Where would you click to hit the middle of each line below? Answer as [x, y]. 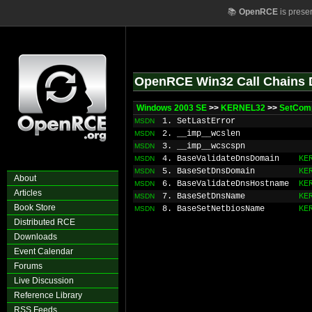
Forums [28, 266]
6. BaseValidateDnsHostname [226, 184]
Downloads [36, 237]
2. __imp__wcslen [201, 134]
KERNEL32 [243, 108]
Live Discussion [44, 281]
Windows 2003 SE [172, 108]
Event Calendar [44, 251]
